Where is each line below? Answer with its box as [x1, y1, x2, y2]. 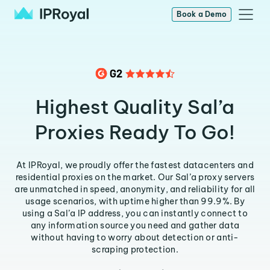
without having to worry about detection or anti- [31, 232, 239, 243]
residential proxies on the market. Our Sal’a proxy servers [15, 172, 255, 183]
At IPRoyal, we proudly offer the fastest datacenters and [16, 160, 254, 171]
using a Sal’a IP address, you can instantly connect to [22, 208, 248, 219]
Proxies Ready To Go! [35, 120, 235, 144]
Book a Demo [177, 10, 227, 19]
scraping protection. [92, 244, 178, 255]
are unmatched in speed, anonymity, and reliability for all [14, 184, 256, 195]
